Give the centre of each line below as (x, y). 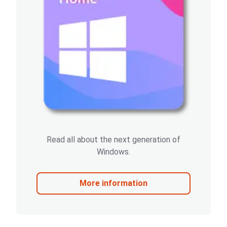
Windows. (113, 152)
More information (113, 183)
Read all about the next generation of (113, 139)
